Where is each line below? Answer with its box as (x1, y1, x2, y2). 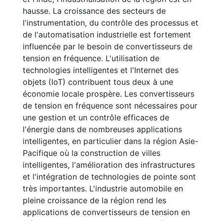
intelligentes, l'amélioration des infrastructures (23, 160, 195, 170)
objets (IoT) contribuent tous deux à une (23, 77, 173, 87)
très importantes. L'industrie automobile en (23, 184, 183, 193)
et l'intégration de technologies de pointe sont (23, 172, 196, 182)
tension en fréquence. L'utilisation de (23, 53, 159, 63)
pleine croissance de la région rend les (23, 195, 166, 205)
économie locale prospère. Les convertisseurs (23, 89, 194, 99)
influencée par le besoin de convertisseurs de (23, 41, 192, 51)
